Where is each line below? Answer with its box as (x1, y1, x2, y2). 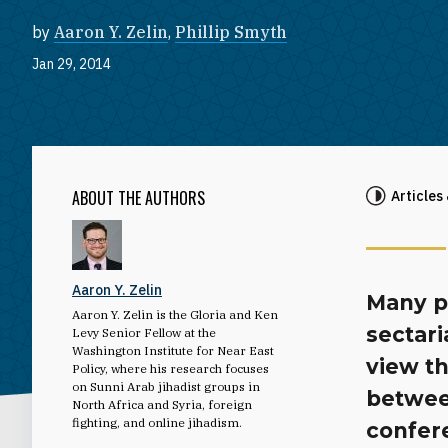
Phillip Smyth (175, 22, 287, 42)
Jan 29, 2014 (32, 55, 111, 73)
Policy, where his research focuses (72, 360, 269, 376)
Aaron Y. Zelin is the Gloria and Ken (72, 306, 278, 322)
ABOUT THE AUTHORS (72, 185, 205, 210)
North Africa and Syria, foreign (72, 396, 252, 412)
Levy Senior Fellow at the (72, 324, 216, 340)
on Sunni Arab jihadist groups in (72, 378, 260, 394)
